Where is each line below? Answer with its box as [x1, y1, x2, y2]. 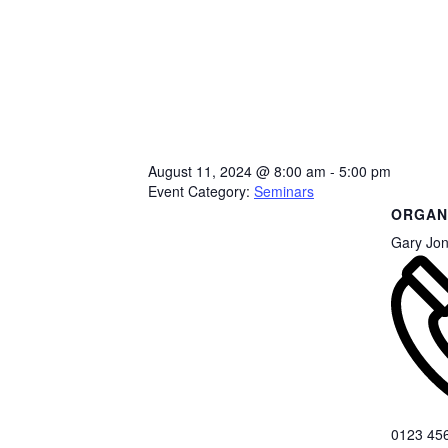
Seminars [254, 180, 314, 201]
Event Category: [148, 180, 250, 201]
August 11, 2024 [148, 160, 256, 181]
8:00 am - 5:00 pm [274, 160, 391, 181]
